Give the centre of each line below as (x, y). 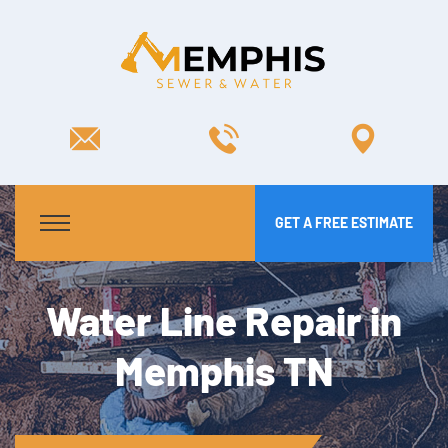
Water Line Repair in (224, 319)
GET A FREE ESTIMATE (344, 223)
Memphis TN (224, 369)
